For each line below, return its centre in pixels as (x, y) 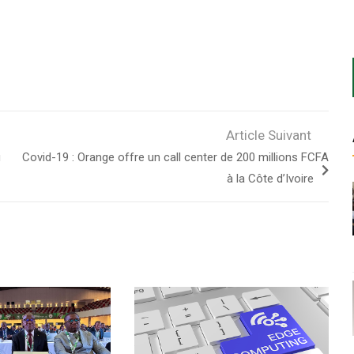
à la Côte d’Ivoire (270, 179)
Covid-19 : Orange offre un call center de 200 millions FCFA (175, 158)
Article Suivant (268, 136)
